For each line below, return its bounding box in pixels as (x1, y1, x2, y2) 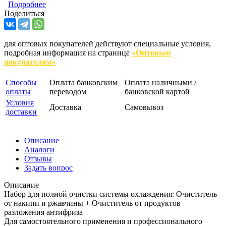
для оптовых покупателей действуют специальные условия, (4, 39, 211, 48)
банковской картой (125, 87, 190, 96)
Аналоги (24, 145, 54, 154)
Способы (6, 78, 37, 87)
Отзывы (24, 154, 52, 163)
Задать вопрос (24, 163, 73, 173)
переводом (49, 87, 86, 96)
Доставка (49, 103, 81, 112)
